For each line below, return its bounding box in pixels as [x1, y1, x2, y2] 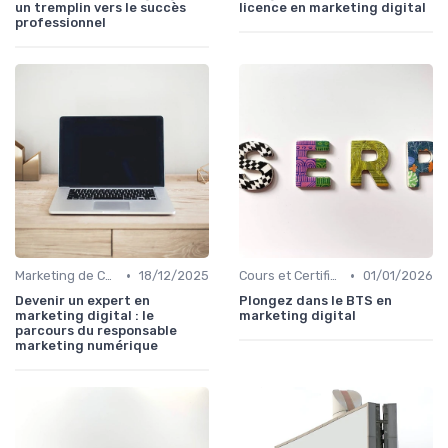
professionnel [15, 15, 106, 31]
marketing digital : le [15, 308, 154, 324]
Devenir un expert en [15, 293, 150, 309]
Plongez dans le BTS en [239, 293, 392, 309]
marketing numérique [15, 338, 158, 354]
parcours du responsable [15, 323, 177, 339]
